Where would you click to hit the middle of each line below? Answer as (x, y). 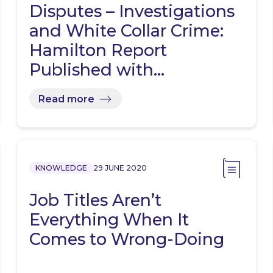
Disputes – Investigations (132, 12)
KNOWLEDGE (62, 168)
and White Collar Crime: (127, 31)
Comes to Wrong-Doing (127, 239)
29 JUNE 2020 (120, 168)
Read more (67, 99)
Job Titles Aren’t (96, 200)
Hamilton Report (98, 51)
